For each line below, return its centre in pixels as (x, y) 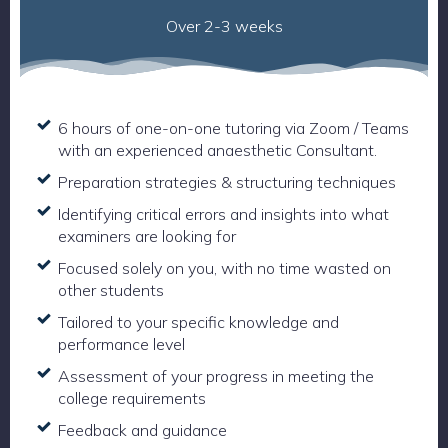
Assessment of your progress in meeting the (216, 375)
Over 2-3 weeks (224, 25)
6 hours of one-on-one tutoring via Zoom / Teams (233, 127)
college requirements (132, 397)
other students (111, 289)
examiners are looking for (147, 235)
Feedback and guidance (142, 429)
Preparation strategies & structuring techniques (227, 181)
